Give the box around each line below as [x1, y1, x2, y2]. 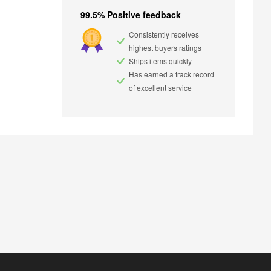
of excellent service [129, 82, 192, 93]
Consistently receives [129, 29, 200, 40]
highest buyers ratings [129, 42, 202, 53]
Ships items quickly [129, 56, 192, 67]
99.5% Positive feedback [80, 8, 181, 21]
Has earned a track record [129, 69, 215, 80]
